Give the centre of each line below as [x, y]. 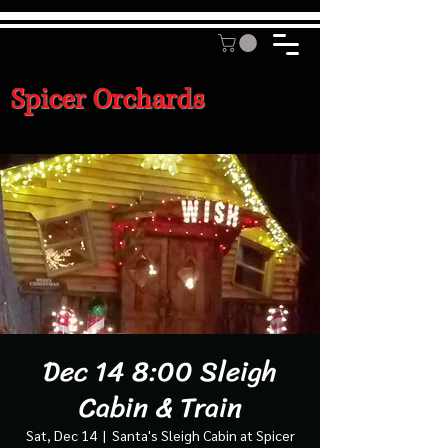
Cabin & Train [160, 407]
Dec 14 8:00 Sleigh [160, 371]
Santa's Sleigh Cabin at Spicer [203, 434]
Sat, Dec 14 [61, 434]
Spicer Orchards [107, 99]
